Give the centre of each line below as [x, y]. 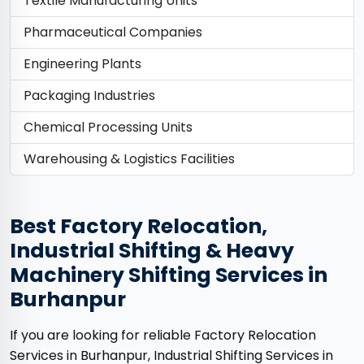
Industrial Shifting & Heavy [152, 251]
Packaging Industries [89, 96]
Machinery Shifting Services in [169, 275]
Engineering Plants [82, 64]
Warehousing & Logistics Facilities [129, 159]
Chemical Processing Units [108, 128]
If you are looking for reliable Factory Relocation [163, 336]
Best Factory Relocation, [139, 227]
